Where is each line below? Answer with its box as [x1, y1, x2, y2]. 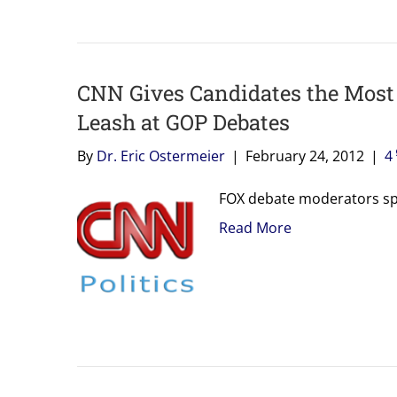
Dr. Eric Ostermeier [97, 145, 225, 166]
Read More [219, 217, 292, 237]
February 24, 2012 [245, 145, 364, 166]
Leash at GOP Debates [77, 107, 290, 136]
